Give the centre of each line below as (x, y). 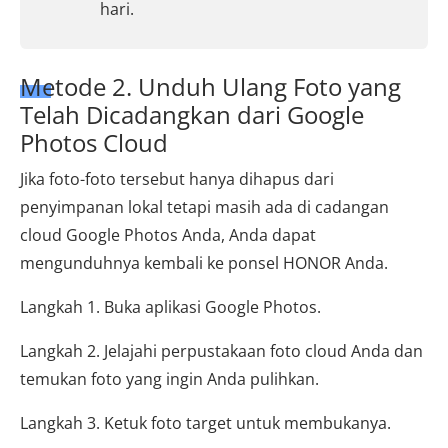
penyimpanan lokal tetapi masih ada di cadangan (204, 206)
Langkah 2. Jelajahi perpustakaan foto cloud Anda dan (221, 350)
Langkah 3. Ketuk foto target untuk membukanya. (205, 422)
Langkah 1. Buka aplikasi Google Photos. (170, 306)
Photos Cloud (94, 142)
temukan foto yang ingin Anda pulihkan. (169, 378)
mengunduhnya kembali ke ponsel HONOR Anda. (204, 262)
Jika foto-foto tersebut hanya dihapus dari (177, 178)
